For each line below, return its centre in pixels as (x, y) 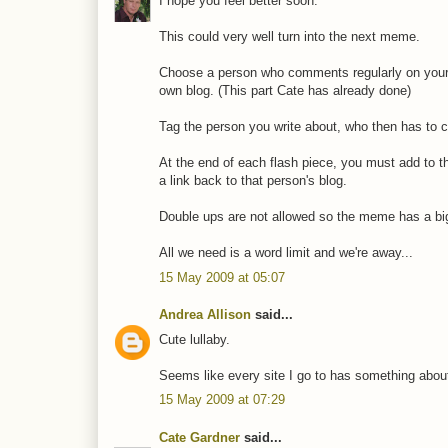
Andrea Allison (205, 315)
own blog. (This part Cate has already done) (285, 91)
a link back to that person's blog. (253, 181)
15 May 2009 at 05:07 (222, 277)
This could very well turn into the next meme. (289, 37)
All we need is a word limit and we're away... (286, 253)
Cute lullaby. (194, 339)
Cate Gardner (199, 437)
